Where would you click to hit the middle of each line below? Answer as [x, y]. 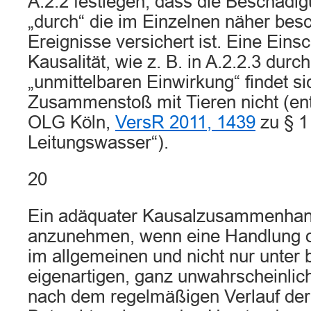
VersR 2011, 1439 [185, 122]
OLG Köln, [72, 122]
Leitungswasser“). [98, 142]
